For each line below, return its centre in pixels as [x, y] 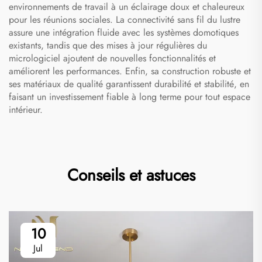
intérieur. [26, 110]
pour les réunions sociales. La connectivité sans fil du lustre [125, 20]
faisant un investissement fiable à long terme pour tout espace [130, 97]
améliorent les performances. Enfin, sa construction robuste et [130, 71]
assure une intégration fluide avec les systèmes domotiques [124, 33]
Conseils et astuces [131, 175]
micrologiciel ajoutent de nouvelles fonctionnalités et [112, 58]
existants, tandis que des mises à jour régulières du [108, 46]
